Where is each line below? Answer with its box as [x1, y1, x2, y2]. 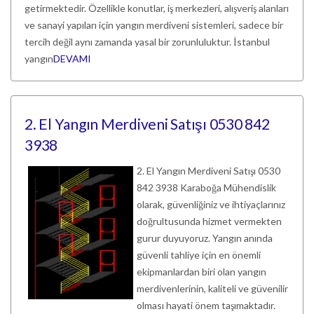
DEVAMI [53, 53, 91, 64]
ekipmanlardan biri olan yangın [137, 266, 266, 278]
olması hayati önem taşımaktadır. [137, 299, 275, 311]
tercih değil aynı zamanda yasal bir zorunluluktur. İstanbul [25, 36, 270, 48]
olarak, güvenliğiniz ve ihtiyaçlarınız [137, 198, 285, 210]
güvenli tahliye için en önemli [137, 249, 261, 261]
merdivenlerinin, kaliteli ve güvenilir [137, 282, 288, 294]
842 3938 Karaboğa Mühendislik [137, 182, 276, 193]
